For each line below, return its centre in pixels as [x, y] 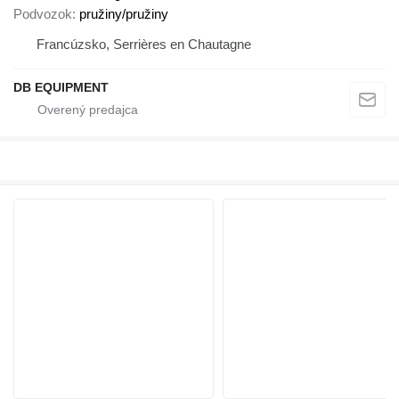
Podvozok [43, 14]
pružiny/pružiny [124, 14]
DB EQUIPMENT [61, 88]
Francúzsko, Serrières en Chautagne [144, 45]
